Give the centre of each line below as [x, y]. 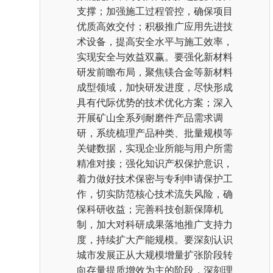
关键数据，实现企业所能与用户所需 [155, 148]
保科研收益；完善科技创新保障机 [150, 209]
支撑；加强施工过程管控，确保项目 [155, 11]
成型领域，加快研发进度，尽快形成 [155, 87]
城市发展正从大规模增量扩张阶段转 [155, 255]
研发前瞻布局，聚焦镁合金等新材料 [155, 72]
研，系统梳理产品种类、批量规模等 [155, 133]
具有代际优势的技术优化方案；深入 [155, 103]
